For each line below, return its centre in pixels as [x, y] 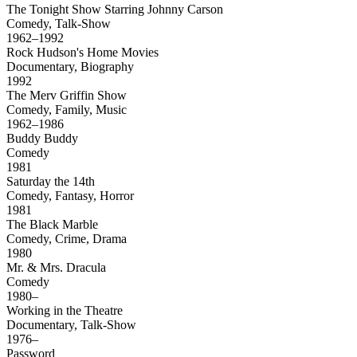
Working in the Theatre [66, 311]
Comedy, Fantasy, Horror [70, 196]
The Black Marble [54, 225]
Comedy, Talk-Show [59, 24]
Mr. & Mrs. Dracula [58, 268]
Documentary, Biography [70, 67]
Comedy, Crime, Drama [67, 239]
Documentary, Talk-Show [71, 325]
